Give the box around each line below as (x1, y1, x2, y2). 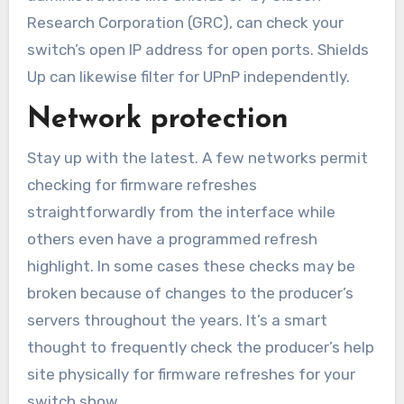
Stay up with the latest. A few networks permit (26, 149, 368, 168)
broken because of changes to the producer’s (26, 284, 353, 303)
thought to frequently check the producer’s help (26, 338, 374, 357)
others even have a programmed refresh (26, 230, 317, 249)
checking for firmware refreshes (26, 176, 257, 195)
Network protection (26, 105, 289, 134)
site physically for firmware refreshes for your (26, 365, 355, 384)
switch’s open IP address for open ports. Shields (26, 40, 369, 59)
